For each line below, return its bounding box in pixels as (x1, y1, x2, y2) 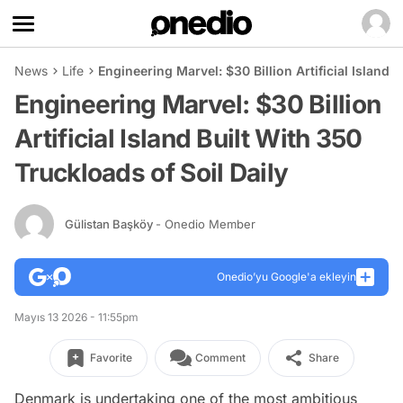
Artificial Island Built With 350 (14, 123, 363, 154)
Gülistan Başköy (65, 216, 156, 231)
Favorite (89, 351, 132, 364)
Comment (194, 351, 246, 364)
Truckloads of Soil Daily (14, 157, 289, 188)
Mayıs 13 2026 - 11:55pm (14, 310, 139, 324)
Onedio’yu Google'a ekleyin (217, 270, 356, 283)
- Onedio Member (156, 216, 255, 231)
